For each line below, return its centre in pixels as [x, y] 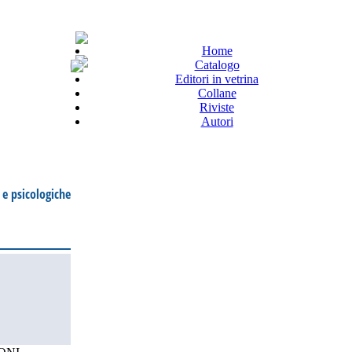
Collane [217, 93]
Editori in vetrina [217, 79]
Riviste [217, 107]
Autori [217, 121]
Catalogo [217, 65]
